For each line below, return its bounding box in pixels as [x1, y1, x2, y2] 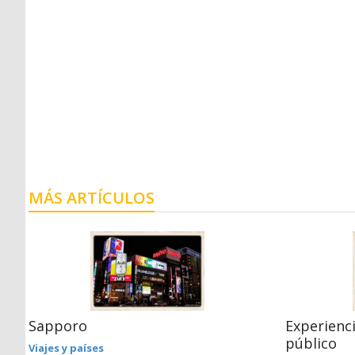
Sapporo [29, 315, 87, 335]
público [285, 333, 337, 353]
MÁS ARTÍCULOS [29, 186, 155, 208]
